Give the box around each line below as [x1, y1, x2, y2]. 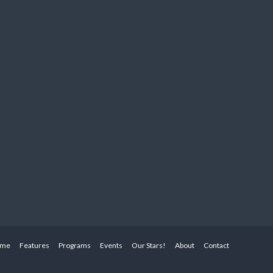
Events [100, 241, 122, 250]
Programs [58, 241, 91, 250]
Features [19, 241, 49, 250]
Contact [204, 241, 229, 250]
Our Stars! [132, 241, 166, 250]
